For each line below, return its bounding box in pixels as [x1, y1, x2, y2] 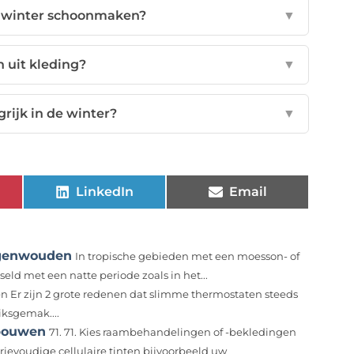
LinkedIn [76, 184, 134, 200]
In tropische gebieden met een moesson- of [75, 250, 299, 263]
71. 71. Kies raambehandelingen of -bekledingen [49, 326, 296, 339]
